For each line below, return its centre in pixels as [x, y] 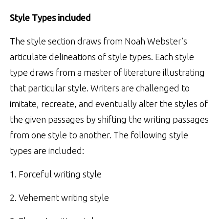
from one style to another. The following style [99, 135]
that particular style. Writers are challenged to [100, 88]
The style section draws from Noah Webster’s [99, 41]
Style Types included [50, 17]
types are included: [47, 150]
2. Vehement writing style [59, 197]
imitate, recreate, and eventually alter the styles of [109, 103]
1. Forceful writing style [56, 174]
